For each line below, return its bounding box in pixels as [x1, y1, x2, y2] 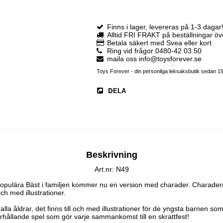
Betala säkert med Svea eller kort [107, 39, 212, 47]
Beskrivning [86, 149, 137, 160]
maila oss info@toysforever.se [107, 55, 202, 63]
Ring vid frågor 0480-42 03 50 [107, 47, 202, 55]
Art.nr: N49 [94, 165, 129, 173]
